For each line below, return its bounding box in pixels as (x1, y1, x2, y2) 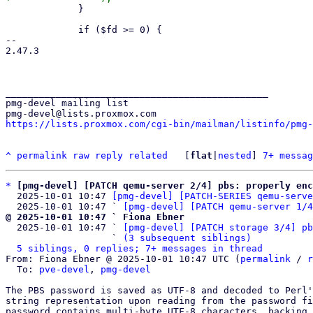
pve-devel (39, 264, 89, 275)
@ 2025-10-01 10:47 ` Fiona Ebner (6, 212, 184, 222)
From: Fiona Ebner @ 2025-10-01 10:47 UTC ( (6, 254, 240, 264)
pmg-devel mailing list (6, 98, 129, 108)
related (129, 150, 168, 161)
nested (218, 150, 252, 161)
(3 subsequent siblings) (123, 233, 252, 243)
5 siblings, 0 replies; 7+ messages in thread (17, 243, 263, 254)
